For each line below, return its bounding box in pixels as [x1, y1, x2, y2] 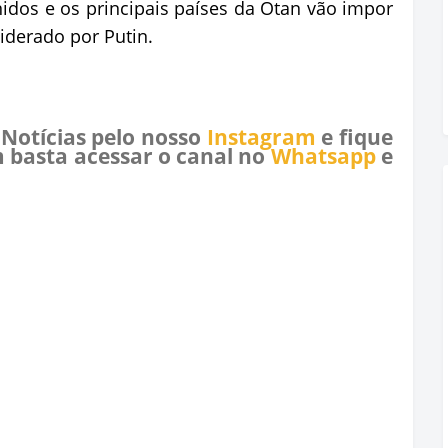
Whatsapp [270, 142, 376, 171]
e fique [315, 123, 394, 152]
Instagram [206, 123, 316, 152]
